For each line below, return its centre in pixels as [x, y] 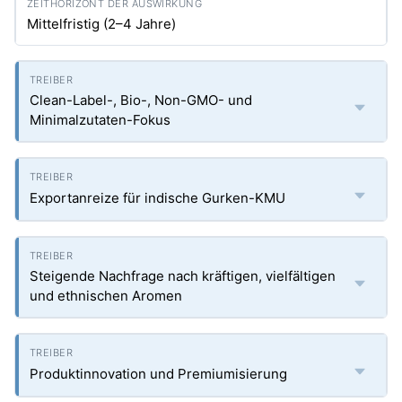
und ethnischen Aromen [106, 296]
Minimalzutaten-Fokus [100, 120]
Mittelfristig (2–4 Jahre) [101, 24]
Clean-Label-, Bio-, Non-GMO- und [141, 100]
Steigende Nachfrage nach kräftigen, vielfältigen [183, 276]
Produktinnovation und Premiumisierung [158, 374]
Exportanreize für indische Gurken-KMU [157, 198]
